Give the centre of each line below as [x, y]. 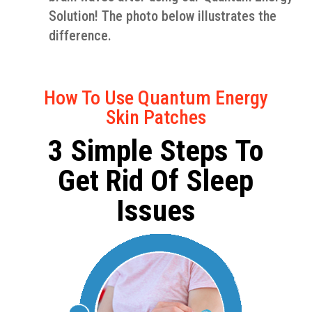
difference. [80, 36]
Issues [156, 210]
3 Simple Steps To [156, 150]
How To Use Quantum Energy [156, 98]
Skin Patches [156, 117]
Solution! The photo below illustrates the [162, 16]
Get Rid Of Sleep [156, 180]
